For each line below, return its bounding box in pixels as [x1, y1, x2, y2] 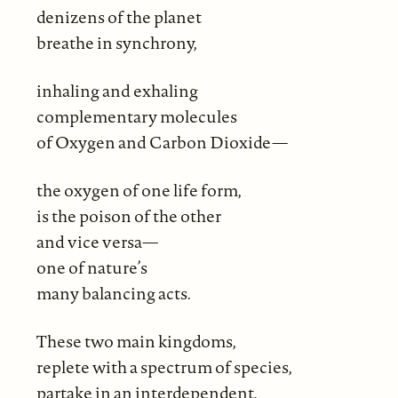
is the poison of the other [36, 203, 221, 227]
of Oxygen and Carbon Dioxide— [36, 130, 288, 154]
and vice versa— [36, 229, 158, 253]
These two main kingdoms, [36, 329, 236, 353]
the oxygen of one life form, [36, 178, 242, 202]
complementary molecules [36, 104, 237, 128]
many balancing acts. [36, 281, 191, 305]
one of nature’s [36, 255, 147, 279]
